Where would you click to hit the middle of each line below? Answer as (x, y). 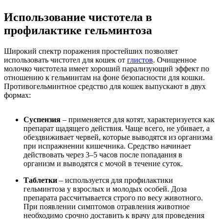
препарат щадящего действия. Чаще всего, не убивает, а (117, 128)
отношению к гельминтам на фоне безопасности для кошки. (104, 77)
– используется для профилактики (115, 180)
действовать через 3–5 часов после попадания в (103, 154)
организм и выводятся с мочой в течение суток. (103, 163)
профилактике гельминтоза (78, 30)
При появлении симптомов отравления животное (107, 206)
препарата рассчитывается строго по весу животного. (113, 197)
